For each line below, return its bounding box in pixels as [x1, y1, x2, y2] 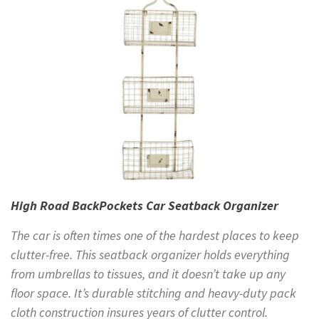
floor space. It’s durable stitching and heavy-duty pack [11, 285, 296, 302]
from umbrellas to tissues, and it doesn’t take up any [11, 266, 286, 283]
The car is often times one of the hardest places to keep [11, 227, 299, 244]
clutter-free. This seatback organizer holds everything [11, 246, 290, 263]
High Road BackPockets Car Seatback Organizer [11, 197, 278, 214]
